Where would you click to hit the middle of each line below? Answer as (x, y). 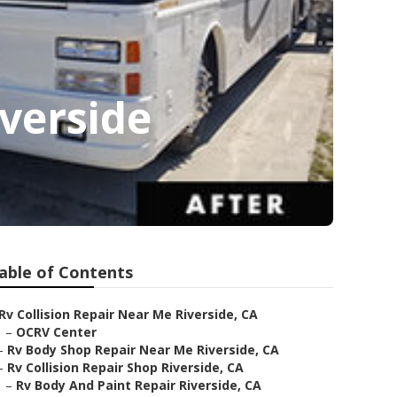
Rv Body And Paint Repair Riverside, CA (139, 385)
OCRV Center (56, 332)
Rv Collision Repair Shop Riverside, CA (125, 367)
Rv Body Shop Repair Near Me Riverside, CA (143, 350)
